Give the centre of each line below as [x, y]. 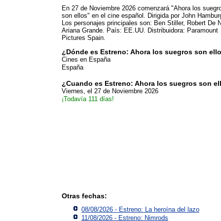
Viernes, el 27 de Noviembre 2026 [110, 91]
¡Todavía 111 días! [88, 99]
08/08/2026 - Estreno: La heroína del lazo [140, 209]
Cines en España [86, 59]
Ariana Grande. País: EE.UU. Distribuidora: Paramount [140, 30]
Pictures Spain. [84, 37]
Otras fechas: [84, 196]
